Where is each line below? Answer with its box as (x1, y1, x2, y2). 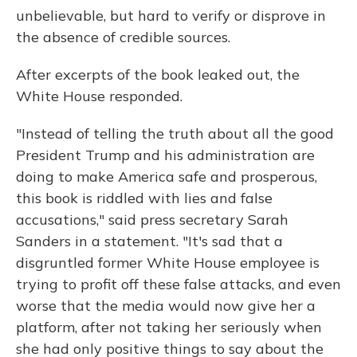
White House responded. (16, 87, 182, 105)
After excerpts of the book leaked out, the (16, 65, 300, 84)
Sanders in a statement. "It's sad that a (16, 232, 283, 250)
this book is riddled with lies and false (16, 189, 273, 207)
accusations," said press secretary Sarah (16, 210, 288, 229)
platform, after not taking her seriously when (16, 318, 322, 336)
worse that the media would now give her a (16, 296, 316, 315)
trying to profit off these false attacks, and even (16, 275, 341, 293)
